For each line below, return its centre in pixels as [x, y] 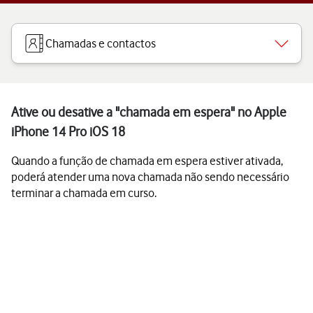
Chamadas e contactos [101, 43]
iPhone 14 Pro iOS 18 [68, 132]
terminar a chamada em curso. [84, 193]
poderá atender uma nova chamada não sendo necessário [150, 177]
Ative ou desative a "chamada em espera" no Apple [149, 112]
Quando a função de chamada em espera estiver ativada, [147, 161]
